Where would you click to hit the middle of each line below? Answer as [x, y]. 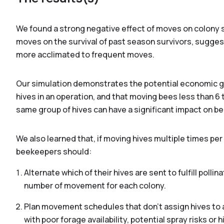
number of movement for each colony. [95, 185]
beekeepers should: [54, 151]
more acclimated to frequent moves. [85, 54]
